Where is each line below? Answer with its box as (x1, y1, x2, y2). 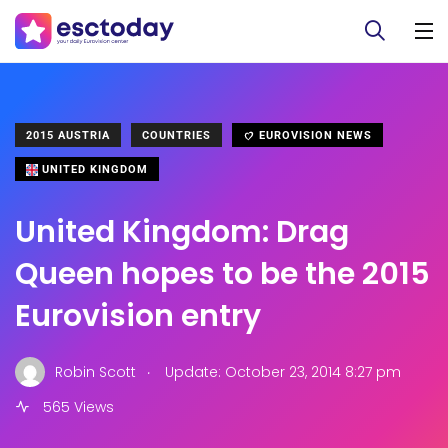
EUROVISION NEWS (255, 129, 372, 142)
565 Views (39, 397, 114, 417)
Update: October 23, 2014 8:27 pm (161, 361, 401, 382)
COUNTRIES (142, 129, 211, 142)
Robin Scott (55, 361, 136, 382)
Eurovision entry (15, 295, 261, 337)
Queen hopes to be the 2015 (15, 253, 430, 295)
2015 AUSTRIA (26, 129, 110, 142)
